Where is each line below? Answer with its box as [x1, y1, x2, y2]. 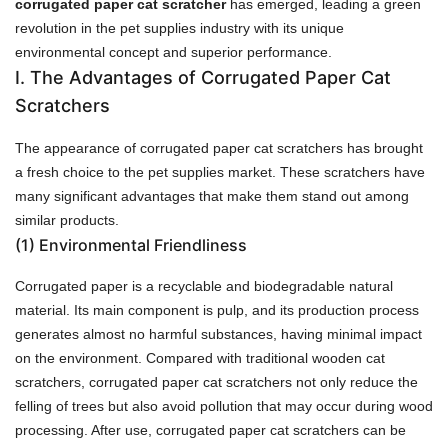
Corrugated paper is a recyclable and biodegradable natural [15, 277, 393, 294]
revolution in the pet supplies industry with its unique [15, 19, 344, 36]
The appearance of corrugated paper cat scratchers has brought [15, 139, 423, 156]
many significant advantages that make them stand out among [15, 187, 409, 204]
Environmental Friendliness [39, 234, 247, 255]
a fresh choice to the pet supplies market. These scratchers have [15, 163, 425, 180]
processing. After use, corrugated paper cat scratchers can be [15, 421, 406, 438]
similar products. [15, 211, 119, 228]
